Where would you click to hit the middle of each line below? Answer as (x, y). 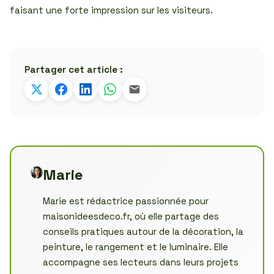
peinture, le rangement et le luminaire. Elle (135, 247)
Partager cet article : (74, 69)
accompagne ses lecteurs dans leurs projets (140, 262)
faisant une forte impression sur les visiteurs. (111, 10)
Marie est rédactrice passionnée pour (125, 201)
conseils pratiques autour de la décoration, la (143, 231)
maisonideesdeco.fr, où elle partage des (131, 216)
